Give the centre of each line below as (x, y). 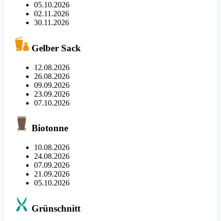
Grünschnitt (55, 208)
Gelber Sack (55, 48)
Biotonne (49, 128)
